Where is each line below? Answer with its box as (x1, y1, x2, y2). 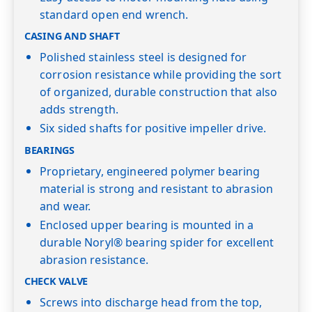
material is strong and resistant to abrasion (40, 180, 274, 196)
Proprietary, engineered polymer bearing (40, 163, 260, 179)
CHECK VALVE (24, 274, 88, 288)
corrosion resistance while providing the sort (40, 67, 282, 83)
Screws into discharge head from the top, (40, 295, 263, 311)
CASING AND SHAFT (24, 29, 120, 42)
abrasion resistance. (40, 251, 148, 267)
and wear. (40, 198, 91, 214)
